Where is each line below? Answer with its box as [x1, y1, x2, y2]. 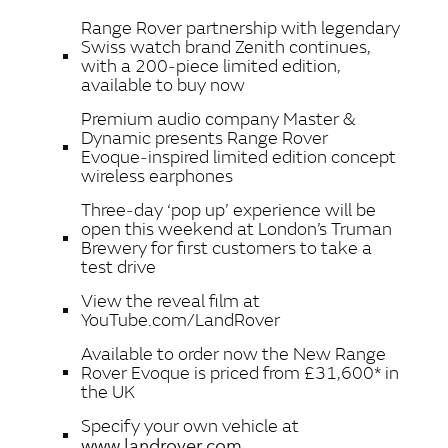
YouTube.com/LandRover [81, 308, 288, 332]
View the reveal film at [81, 289, 260, 313]
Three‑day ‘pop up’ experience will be [81, 198, 376, 222]
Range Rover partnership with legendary [81, 16, 400, 40]
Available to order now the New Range [81, 342, 386, 366]
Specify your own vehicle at [81, 414, 299, 438]
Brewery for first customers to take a [81, 236, 372, 260]
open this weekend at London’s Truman [81, 217, 392, 241]
